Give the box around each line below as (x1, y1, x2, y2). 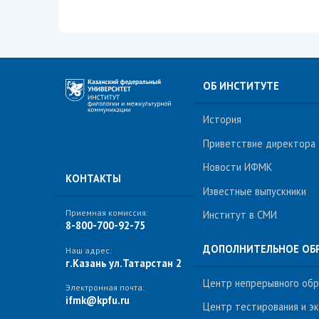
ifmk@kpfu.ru (66, 293, 130, 308)
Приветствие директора (203, 136, 316, 150)
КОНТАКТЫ (66, 171, 121, 185)
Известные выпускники (203, 184, 307, 198)
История (203, 113, 242, 127)
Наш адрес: (66, 244, 112, 256)
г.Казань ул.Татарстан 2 (66, 256, 182, 270)
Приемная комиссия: (66, 207, 148, 219)
